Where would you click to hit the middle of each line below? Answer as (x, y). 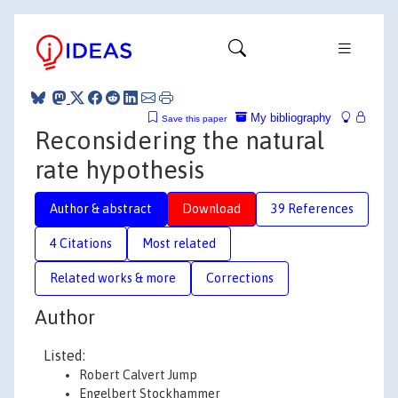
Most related (179, 243)
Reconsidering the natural (179, 140)
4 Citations (81, 243)
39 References (312, 208)
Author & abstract (101, 208)
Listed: (64, 355)
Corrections (240, 278)
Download (211, 208)
